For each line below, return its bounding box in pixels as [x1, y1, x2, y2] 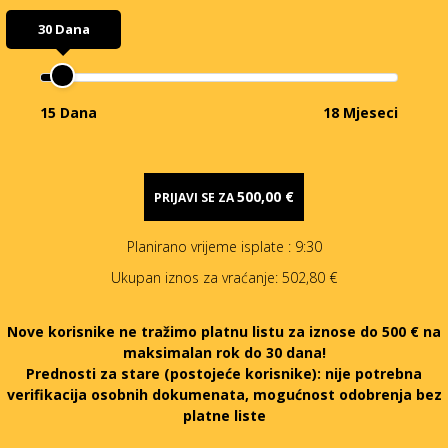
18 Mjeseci [323, 103, 398, 122]
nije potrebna [325, 363, 422, 383]
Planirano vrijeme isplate [126, 237, 288, 256]
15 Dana [40, 103, 97, 122]
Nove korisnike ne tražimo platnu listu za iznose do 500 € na [7, 321, 441, 341]
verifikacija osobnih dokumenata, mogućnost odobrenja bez [6, 384, 442, 404]
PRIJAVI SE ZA [154, 189, 237, 206]
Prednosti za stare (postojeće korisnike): [26, 363, 321, 383]
